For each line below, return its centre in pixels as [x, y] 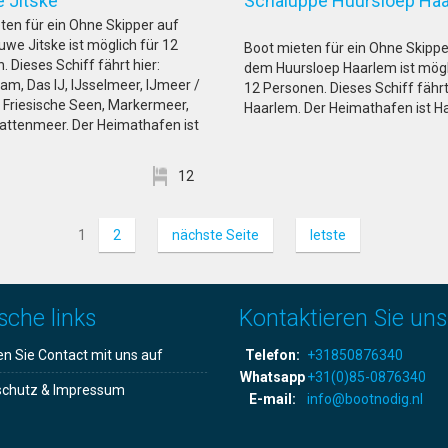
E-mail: [272, 399]
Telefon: [272, 355]
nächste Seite [215, 235]
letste [328, 235]
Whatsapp [272, 377]
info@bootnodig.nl [365, 399]
